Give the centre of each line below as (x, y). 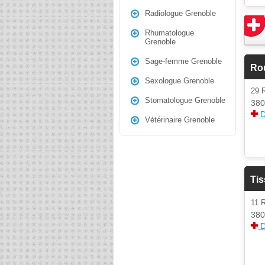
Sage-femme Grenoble (183, 61)
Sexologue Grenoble (180, 81)
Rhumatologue (169, 33)
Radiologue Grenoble (180, 13)
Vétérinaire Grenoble (180, 120)
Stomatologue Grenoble (185, 100)
